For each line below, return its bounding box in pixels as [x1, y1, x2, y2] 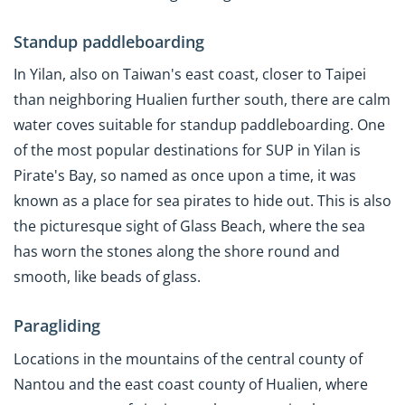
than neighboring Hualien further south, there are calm [14, 89, 391, 110]
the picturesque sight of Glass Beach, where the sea [14, 216, 365, 237]
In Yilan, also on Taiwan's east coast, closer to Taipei [14, 64, 366, 85]
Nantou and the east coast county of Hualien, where [14, 373, 368, 394]
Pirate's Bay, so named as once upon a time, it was [14, 165, 356, 186]
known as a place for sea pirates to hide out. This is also [14, 191, 391, 212]
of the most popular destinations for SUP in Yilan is [14, 140, 361, 161]
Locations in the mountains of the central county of [14, 348, 363, 369]
